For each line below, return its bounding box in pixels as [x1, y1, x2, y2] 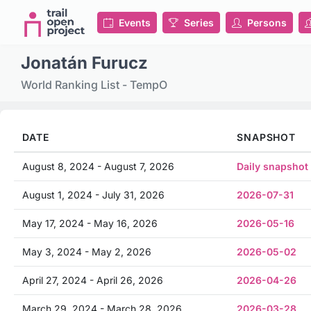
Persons [247, 16, 287, 28]
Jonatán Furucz [21, 53, 148, 73]
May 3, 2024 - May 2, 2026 [22, 246, 151, 258]
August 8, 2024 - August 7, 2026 [22, 160, 174, 172]
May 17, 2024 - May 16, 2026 [22, 217, 158, 229]
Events [119, 16, 151, 28]
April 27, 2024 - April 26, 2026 [22, 274, 163, 286]
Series [184, 16, 214, 28]
